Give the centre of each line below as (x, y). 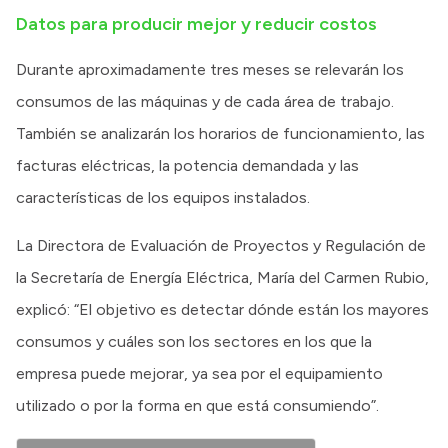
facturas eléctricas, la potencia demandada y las (187, 165)
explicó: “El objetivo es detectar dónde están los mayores (222, 309)
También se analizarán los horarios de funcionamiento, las (220, 133)
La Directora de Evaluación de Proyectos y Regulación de (221, 245)
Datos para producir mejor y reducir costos (196, 23)
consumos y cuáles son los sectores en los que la (194, 341)
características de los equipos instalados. (163, 197)
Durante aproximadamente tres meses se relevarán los (210, 69)
